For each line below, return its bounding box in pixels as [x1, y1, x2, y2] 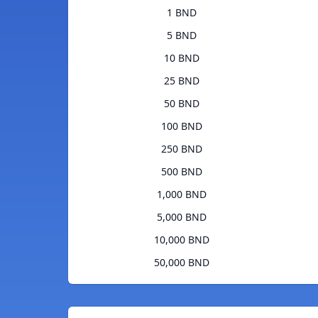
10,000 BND [153, 233, 209, 247]
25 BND [163, 74, 199, 88]
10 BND [163, 51, 199, 65]
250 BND [160, 142, 202, 156]
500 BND [160, 165, 202, 179]
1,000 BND [156, 187, 207, 202]
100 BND [160, 119, 202, 133]
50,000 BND [153, 256, 209, 270]
